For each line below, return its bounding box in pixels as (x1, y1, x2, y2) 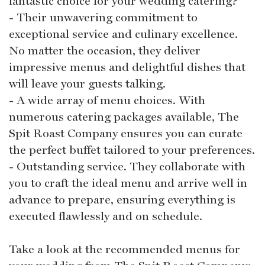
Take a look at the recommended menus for (9, 241, 240, 256)
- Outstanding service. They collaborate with (9, 159, 245, 173)
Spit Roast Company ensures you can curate (9, 125, 243, 140)
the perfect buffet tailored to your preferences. (9, 142, 255, 157)
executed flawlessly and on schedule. (9, 208, 202, 223)
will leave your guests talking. (9, 76, 166, 91)
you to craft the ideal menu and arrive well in (9, 175, 247, 190)
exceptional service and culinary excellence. (9, 26, 238, 41)
